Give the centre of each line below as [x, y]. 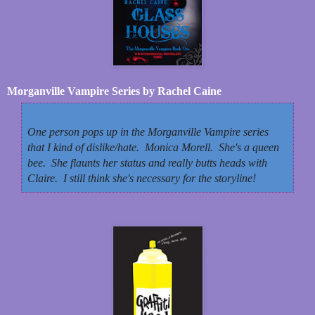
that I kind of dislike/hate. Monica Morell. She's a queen [153, 147]
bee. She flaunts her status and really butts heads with [147, 162]
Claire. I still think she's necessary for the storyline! [142, 178]
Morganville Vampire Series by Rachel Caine [114, 91]
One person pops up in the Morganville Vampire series [148, 131]
